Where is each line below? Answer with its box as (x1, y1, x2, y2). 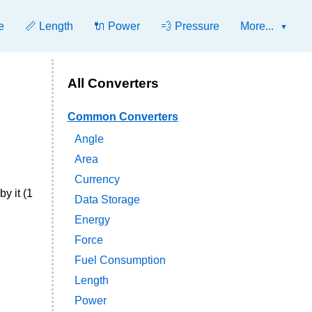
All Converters (67, 76, 159, 91)
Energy (74, 214, 110, 226)
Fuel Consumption (74, 254, 166, 267)
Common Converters (67, 111, 178, 123)
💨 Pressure (161, 20, 219, 32)
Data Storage (74, 194, 140, 206)
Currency (74, 173, 120, 186)
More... (240, 20, 274, 32)
